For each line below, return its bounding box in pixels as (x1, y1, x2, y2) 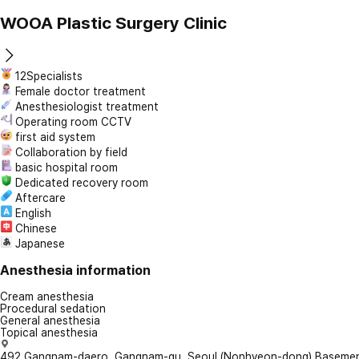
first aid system (15, 130, 95, 143)
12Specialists (15, 69, 83, 83)
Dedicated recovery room (15, 175, 148, 189)
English (15, 206, 51, 220)
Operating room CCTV (15, 115, 131, 128)
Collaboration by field (15, 145, 127, 159)
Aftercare (15, 191, 66, 204)
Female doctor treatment (15, 84, 146, 98)
